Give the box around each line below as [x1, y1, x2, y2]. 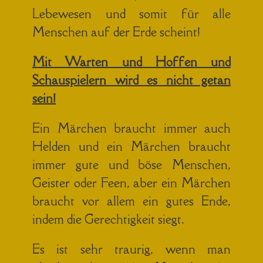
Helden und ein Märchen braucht [32, 138, 231, 154]
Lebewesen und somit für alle [32, 5, 231, 22]
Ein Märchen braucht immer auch [32, 120, 231, 136]
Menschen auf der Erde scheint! [32, 23, 200, 40]
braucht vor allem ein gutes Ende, [32, 193, 231, 209]
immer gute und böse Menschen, [32, 156, 231, 173]
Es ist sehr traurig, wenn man [32, 241, 231, 257]
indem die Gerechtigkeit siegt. [32, 211, 184, 227]
